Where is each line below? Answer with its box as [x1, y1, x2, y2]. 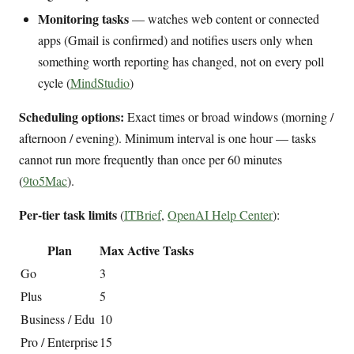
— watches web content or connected [129, 9, 319, 27]
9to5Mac [23, 171, 67, 189]
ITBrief [124, 205, 161, 223]
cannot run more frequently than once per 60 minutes [19, 150, 282, 168]
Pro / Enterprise [21, 333, 98, 350]
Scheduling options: [19, 107, 124, 126]
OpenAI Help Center [168, 205, 273, 223]
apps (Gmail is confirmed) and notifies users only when [38, 31, 313, 48]
